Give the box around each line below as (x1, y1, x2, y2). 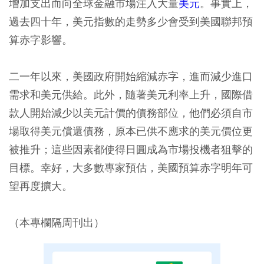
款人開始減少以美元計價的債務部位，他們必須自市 (9, 105, 253, 120)
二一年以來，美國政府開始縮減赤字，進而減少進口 (9, 69, 253, 83)
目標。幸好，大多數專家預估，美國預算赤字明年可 (9, 160, 253, 174)
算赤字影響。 (9, 32, 72, 47)
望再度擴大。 (9, 179, 72, 193)
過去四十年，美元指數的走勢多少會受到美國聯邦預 (9, 14, 253, 28)
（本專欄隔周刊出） (9, 215, 104, 229)
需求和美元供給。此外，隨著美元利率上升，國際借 (9, 87, 253, 101)
